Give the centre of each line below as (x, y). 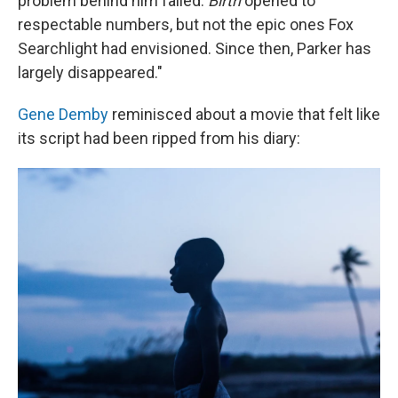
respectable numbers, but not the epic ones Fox (186, 24)
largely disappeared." (90, 72)
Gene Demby (63, 114)
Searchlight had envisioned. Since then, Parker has (195, 48)
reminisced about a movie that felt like (244, 114)
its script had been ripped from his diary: (159, 138)
